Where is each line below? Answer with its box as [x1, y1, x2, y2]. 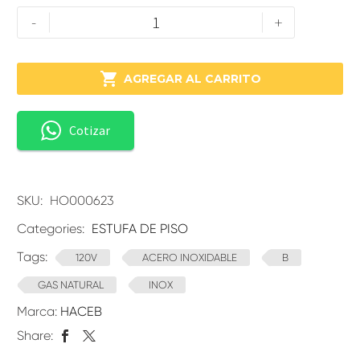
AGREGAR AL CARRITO [123, 72, 261, 87]
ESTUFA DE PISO [92, 221, 188, 237]
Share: [17, 328, 53, 344]
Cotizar [69, 122, 110, 139]
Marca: [17, 304, 60, 320]
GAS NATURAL [38, 279, 104, 292]
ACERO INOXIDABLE [142, 252, 237, 264]
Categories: [17, 221, 88, 237]
